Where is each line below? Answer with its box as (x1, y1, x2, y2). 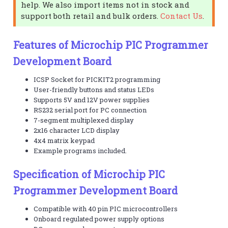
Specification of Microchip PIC (13, 167, 165, 181)
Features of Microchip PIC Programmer (13, 38, 209, 51)
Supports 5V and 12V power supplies (34, 95, 150, 104)
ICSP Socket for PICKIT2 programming (34, 74, 161, 84)
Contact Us (160, 10, 203, 21)
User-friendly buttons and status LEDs (34, 84, 155, 94)
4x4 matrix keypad (34, 135, 95, 145)
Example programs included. (34, 146, 127, 155)
